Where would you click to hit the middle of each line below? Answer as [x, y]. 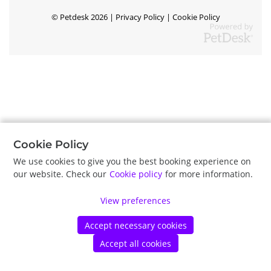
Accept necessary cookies [135, 225]
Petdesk [74, 17]
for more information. [208, 174]
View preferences [135, 201]
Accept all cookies [135, 243]
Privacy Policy [140, 17]
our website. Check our [61, 174]
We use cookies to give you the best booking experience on [132, 162]
